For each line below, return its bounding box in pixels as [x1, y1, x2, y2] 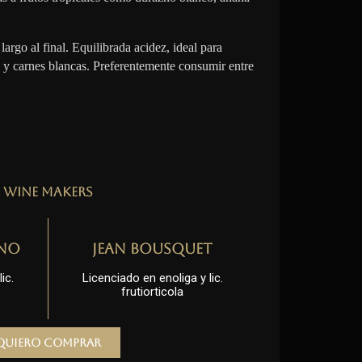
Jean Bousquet [92, 240, 213, 257]
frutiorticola [121, 284, 184, 299]
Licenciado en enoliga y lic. [82, 271, 223, 285]
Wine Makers [3, 184, 93, 200]
